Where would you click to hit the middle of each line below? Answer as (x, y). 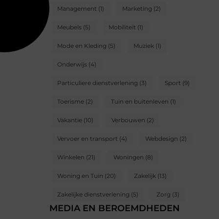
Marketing (137, 9)
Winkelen (71, 157)
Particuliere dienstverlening (98, 83)
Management (77, 9)
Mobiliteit (122, 27)
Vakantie (70, 120)
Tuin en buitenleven (140, 102)
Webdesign (162, 139)
